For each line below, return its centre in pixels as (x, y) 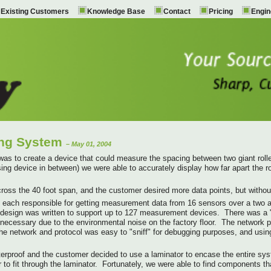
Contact (177, 11)
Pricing (220, 11)
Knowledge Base (116, 11)
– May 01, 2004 (89, 144)
